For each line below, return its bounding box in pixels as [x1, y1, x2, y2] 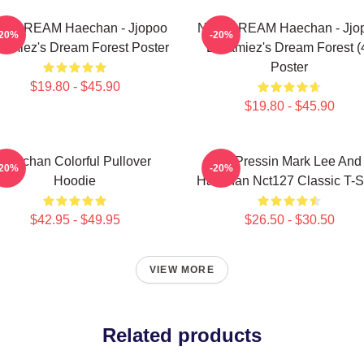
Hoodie [54, 174, 96, 188]
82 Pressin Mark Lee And [217, 154, 362, 168]
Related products [102, 324, 262, 346]
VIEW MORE [149, 264, 214, 275]
